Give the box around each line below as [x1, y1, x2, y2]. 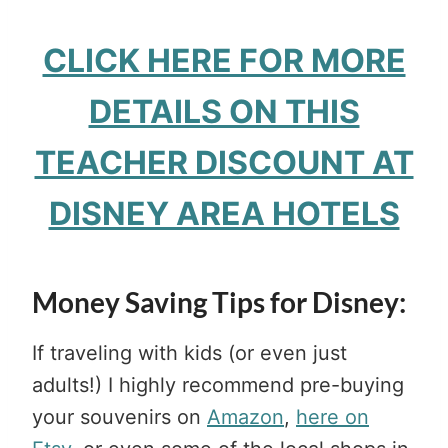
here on [296, 404, 369, 429]
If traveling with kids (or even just [32, 340, 347, 365]
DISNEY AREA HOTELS [48, 193, 400, 233]
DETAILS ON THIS [88, 91, 360, 131]
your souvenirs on [32, 404, 207, 429]
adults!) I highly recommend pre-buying [32, 372, 404, 397]
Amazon [207, 404, 284, 429]
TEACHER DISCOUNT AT [34, 142, 414, 182]
